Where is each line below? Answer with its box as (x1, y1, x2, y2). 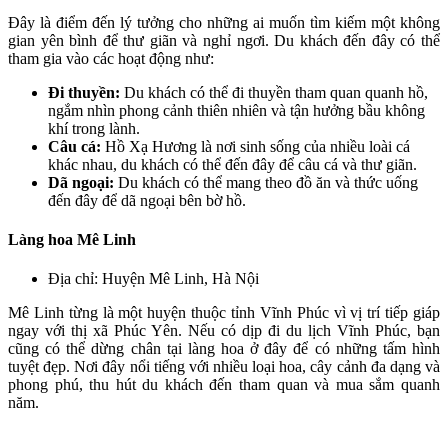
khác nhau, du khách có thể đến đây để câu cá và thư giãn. (48, 155, 417, 173)
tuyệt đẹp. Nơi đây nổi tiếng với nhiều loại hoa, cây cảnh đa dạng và (8, 358, 440, 376)
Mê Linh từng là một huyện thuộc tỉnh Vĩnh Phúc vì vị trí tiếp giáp (8, 304, 440, 322)
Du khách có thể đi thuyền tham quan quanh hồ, (120, 83, 428, 101)
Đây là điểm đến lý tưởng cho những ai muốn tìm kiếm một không (8, 13, 440, 31)
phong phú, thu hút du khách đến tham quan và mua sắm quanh (8, 376, 440, 394)
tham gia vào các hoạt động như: (8, 49, 214, 67)
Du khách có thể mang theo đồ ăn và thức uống (114, 173, 418, 191)
